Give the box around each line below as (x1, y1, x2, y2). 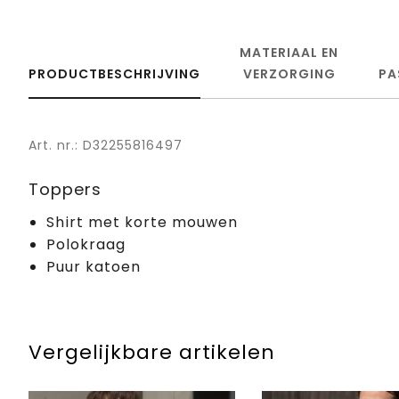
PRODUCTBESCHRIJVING (28, 64, 200, 83)
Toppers (28, 177, 102, 200)
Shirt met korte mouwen (46, 211, 238, 232)
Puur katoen (46, 256, 141, 277)
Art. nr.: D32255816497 (28, 135, 183, 154)
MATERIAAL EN (240, 43, 339, 61)
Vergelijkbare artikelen (28, 338, 275, 366)
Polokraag (46, 233, 126, 255)
